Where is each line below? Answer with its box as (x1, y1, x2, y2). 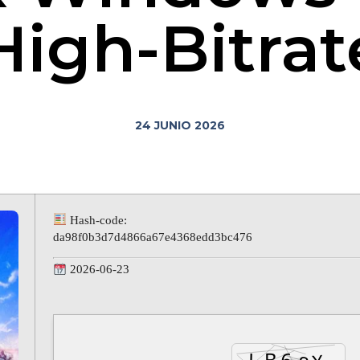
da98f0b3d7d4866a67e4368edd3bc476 (53, 230, 252, 243)
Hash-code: (67, 213, 128, 227)
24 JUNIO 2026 (135, 118, 225, 133)
